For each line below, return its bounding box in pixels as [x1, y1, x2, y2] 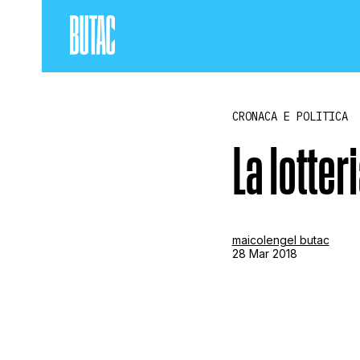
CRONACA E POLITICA [231, 109, 348, 124]
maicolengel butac [231, 232, 329, 247]
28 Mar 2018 [231, 246, 297, 260]
